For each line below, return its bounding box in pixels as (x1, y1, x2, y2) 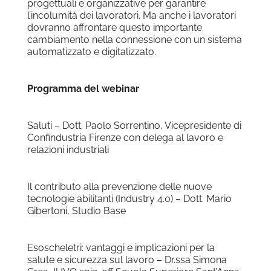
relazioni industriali (27, 144, 109, 156)
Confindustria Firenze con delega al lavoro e (27, 132, 223, 144)
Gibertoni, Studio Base (27, 205, 126, 217)
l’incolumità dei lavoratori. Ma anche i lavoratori (27, 10, 236, 22)
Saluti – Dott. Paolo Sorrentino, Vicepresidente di (27, 120, 241, 132)
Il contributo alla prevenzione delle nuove (27, 181, 212, 193)
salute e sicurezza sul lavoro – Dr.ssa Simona (27, 254, 227, 266)
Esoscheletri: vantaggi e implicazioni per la (27, 242, 215, 254)
